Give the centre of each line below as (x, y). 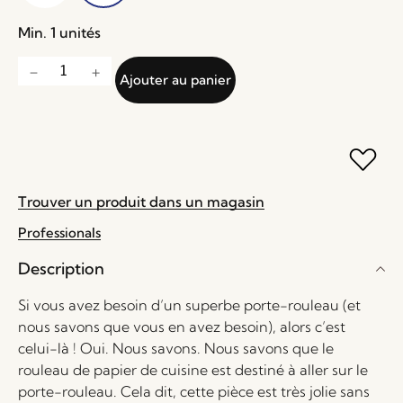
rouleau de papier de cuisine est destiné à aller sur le (193, 370)
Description (61, 269)
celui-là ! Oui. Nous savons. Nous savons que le (176, 348)
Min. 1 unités (59, 32)
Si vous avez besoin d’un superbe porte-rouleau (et (189, 305)
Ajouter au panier (175, 80)
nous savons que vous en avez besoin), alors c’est (182, 327)
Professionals (59, 233)
